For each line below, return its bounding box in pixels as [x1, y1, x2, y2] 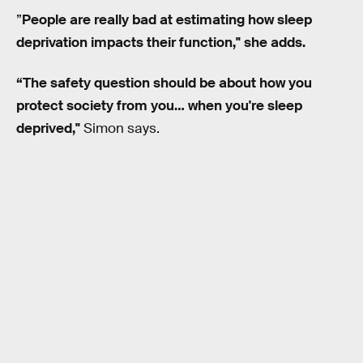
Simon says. [80, 119, 160, 137]
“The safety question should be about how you [16, 74, 312, 92]
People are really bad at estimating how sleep [22, 11, 312, 29]
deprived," [16, 119, 80, 137]
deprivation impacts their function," [16, 34, 241, 52]
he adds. [251, 34, 305, 52]
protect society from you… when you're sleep [16, 96, 302, 114]
